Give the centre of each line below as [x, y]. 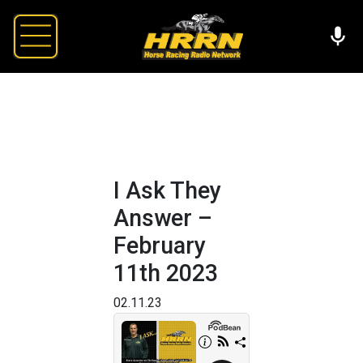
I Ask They [167, 190]
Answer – [163, 218]
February [160, 245]
